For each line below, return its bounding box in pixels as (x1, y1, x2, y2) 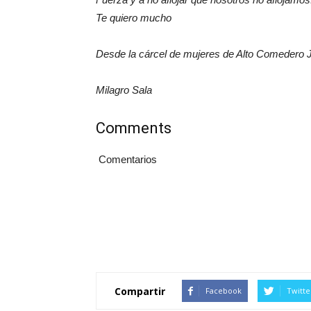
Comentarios (96, 153, 157, 166)
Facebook (205, 285, 242, 296)
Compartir (115, 284, 165, 298)
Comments (96, 119, 171, 137)
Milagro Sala (96, 84, 152, 96)
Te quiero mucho (96, 12, 171, 24)
